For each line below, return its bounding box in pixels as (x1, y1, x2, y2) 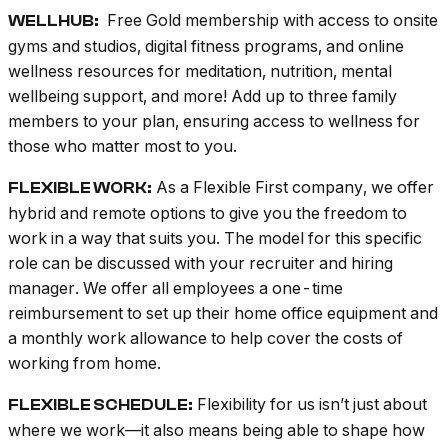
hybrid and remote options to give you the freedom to (8, 203, 407, 224)
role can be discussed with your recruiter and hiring (8, 253, 393, 274)
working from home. (8, 353, 161, 374)
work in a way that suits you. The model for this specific (8, 228, 422, 249)
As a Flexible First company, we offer (152, 177, 434, 198)
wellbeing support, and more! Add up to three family (8, 86, 397, 107)
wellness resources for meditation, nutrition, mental (8, 61, 392, 82)
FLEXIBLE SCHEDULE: (8, 396, 193, 415)
